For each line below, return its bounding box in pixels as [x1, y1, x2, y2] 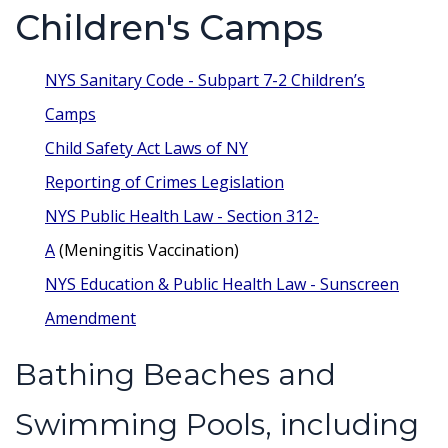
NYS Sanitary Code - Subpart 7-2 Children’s [45, 69, 365, 91]
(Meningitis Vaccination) [55, 239, 239, 261]
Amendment [45, 307, 136, 329]
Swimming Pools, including [15, 406, 419, 443]
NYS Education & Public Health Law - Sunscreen [45, 273, 399, 295]
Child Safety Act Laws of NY [45, 137, 248, 159]
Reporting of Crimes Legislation [45, 171, 284, 193]
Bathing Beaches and [15, 356, 336, 393]
